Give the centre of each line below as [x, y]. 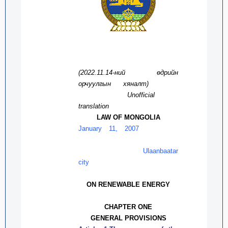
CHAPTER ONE [129, 207]
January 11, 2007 [112, 128]
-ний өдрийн [146, 72]
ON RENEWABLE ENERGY [129, 184]
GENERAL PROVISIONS [128, 218]
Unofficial [141, 95]
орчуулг [91, 83]
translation [94, 106]
